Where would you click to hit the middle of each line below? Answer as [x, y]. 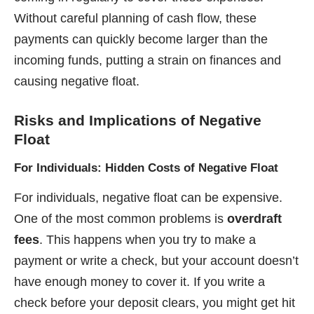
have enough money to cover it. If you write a [139, 282]
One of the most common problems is [121, 219]
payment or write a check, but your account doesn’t [156, 261]
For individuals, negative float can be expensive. [148, 198]
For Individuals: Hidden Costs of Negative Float [146, 168]
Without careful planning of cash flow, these [135, 18]
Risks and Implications [95, 120]
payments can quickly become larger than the [141, 39]
